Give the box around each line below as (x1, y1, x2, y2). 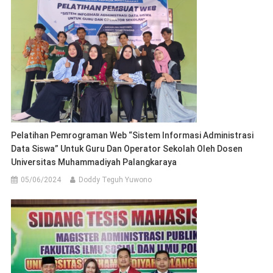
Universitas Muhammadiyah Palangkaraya (11, 157, 177, 168)
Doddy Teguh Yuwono (79, 175, 152, 185)
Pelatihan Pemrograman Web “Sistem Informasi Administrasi (11, 130, 254, 141)
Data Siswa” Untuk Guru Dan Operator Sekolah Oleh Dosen (11, 144, 243, 154)
